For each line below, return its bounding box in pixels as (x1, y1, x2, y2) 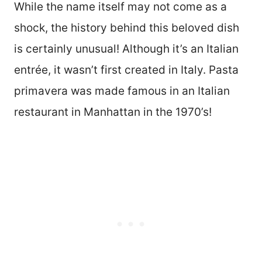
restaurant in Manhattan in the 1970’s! (14, 105, 212, 119)
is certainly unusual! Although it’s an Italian (14, 42, 239, 56)
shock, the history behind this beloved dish (14, 21, 239, 35)
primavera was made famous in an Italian (14, 84, 230, 98)
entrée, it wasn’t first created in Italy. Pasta (14, 63, 239, 77)
